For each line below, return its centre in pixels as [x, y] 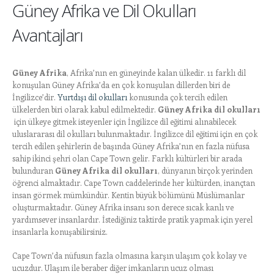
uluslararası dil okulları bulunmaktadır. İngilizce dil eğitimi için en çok [135, 134]
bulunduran [34, 171]
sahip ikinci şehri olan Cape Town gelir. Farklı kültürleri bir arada [127, 158]
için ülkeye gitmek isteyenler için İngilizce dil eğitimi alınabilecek [124, 122]
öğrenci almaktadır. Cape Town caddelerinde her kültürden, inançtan [134, 183]
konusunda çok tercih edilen [178, 97]
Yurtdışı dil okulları [93, 97]
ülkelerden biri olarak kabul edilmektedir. [85, 109]
